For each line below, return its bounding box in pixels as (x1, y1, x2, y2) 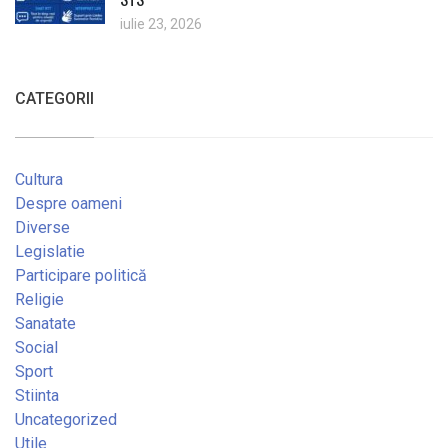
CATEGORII (15, 89, 94, 109)
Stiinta (15, 386, 59, 406)
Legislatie (15, 242, 85, 262)
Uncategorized (15, 410, 117, 430)
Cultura (15, 170, 63, 190)
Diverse (15, 218, 70, 238)
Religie (15, 290, 64, 310)
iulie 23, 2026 (120, 16, 202, 33)
